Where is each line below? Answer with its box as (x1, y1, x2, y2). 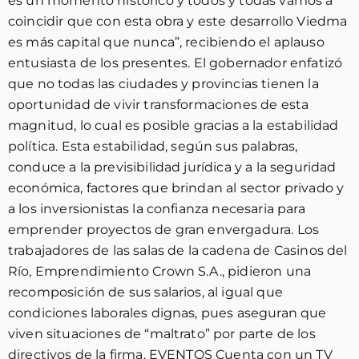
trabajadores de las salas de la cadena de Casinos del (8, 243, 348, 258)
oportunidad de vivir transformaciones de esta (8, 97, 309, 112)
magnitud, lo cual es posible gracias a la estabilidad (8, 118, 339, 133)
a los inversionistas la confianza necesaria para (8, 201, 305, 216)
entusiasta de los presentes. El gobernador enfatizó (8, 55, 343, 71)
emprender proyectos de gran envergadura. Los (8, 222, 320, 237)
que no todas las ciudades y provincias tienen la (8, 76, 319, 91)
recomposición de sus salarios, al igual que (8, 284, 283, 300)
